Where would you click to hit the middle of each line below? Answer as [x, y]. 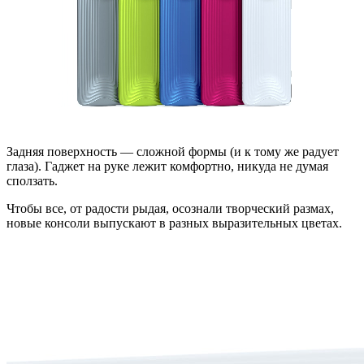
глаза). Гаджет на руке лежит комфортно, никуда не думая [167, 166]
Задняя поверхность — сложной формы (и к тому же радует [173, 151]
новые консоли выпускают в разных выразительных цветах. [174, 223]
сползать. [32, 180]
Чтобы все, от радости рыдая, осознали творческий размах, [170, 208]
